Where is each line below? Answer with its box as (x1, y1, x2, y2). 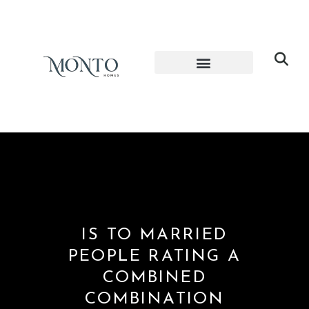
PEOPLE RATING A (68, 248, 241, 266)
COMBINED (102, 270, 207, 287)
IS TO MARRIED (81, 227, 228, 244)
